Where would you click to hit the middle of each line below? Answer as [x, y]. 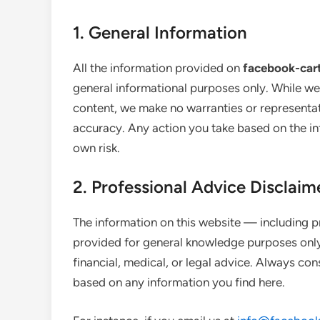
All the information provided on [158, 67]
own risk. [96, 147]
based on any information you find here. [179, 282]
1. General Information [160, 32]
